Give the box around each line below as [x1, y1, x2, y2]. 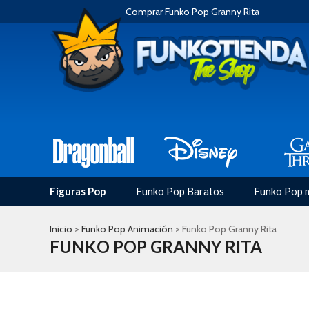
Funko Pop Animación [81, 223, 173, 235]
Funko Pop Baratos [136, 185, 224, 197]
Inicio [50, 223, 72, 235]
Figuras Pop [50, 185, 106, 197]
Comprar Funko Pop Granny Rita [126, 6, 259, 18]
